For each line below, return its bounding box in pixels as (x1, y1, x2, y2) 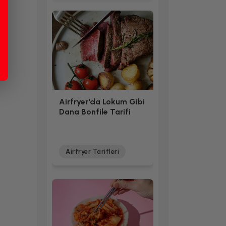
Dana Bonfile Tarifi (59, 107, 131, 117)
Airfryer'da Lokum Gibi (59, 97, 145, 107)
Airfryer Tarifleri (66, 148, 119, 156)
